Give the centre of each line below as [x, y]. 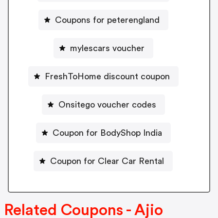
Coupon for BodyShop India [107, 133]
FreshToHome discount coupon [107, 76]
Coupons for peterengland [107, 20]
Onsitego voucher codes [107, 104]
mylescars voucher [107, 48]
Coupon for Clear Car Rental [107, 161]
